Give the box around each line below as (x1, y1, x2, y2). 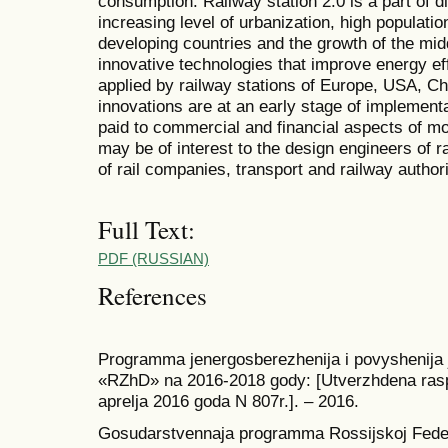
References (98, 279, 207, 313)
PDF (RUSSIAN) (98, 250, 209, 267)
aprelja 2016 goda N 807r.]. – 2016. (98, 390, 359, 411)
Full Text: (98, 213, 195, 247)
